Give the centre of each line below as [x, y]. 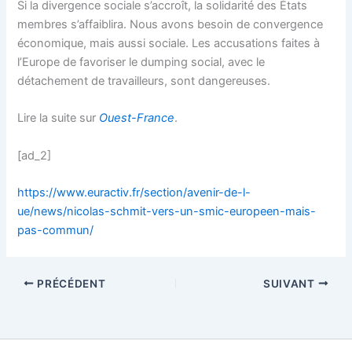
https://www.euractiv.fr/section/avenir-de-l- [134, 192]
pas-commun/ [56, 230]
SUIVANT [291, 283]
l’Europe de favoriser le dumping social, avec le [141, 62]
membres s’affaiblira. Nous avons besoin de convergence [170, 24]
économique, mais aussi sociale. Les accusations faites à [169, 43]
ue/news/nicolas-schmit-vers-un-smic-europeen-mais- [167, 211]
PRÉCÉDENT [70, 283]
